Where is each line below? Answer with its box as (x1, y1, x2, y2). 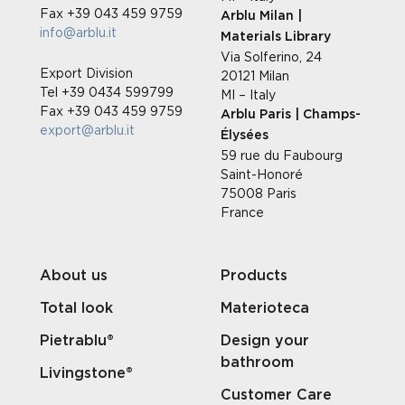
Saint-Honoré (221, 166, 303, 181)
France (221, 204, 264, 219)
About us (40, 268, 108, 283)
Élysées (221, 128, 268, 142)
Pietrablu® (40, 333, 114, 348)
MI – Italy (221, 87, 276, 101)
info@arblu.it (40, 24, 117, 39)
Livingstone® (40, 365, 133, 381)
